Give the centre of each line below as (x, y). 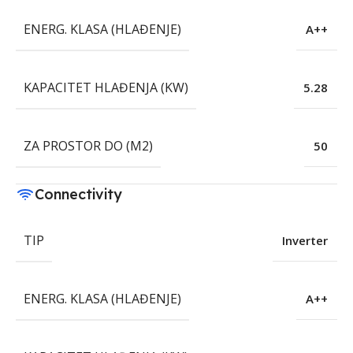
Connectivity (78, 195)
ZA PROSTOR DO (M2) (88, 146)
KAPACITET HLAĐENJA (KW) (106, 88)
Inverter (305, 241)
